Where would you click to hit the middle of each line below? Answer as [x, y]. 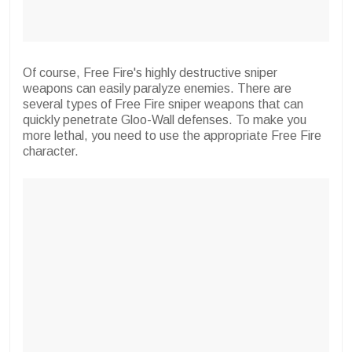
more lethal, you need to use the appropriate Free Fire [172, 136]
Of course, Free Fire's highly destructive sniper [150, 73]
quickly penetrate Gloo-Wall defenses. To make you [165, 120]
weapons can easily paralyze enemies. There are [157, 89]
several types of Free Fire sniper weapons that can [163, 104]
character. [52, 152]
